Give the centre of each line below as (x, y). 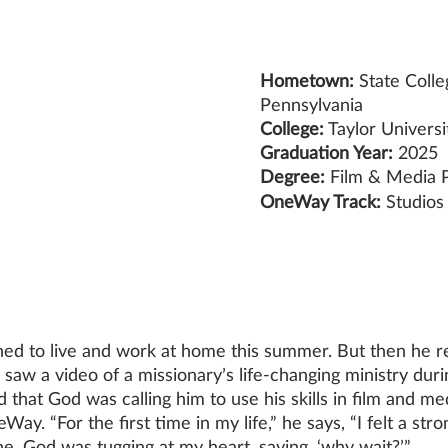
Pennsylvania (311, 104)
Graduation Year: (326, 152)
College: (292, 128)
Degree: (292, 176)
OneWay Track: (323, 201)
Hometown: (307, 80)
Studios (415, 201)
